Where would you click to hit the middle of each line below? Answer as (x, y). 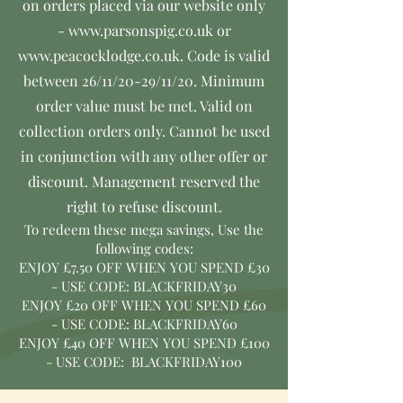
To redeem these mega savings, (121, 229)
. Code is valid (225, 55)
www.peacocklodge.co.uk (99, 55)
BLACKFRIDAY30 (185, 286)
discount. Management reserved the (144, 181)
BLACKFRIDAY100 (187, 362)
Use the (241, 229)
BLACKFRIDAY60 (185, 324)
